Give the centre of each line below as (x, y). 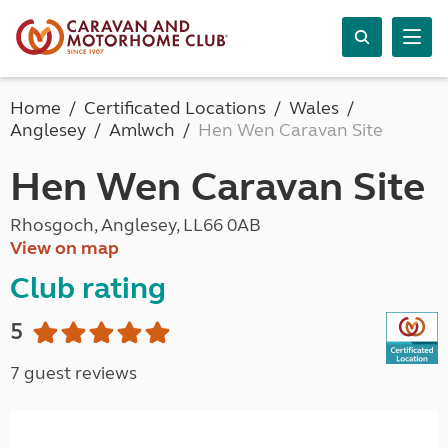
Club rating (88, 288)
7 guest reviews (73, 373)
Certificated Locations (175, 108)
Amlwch (142, 130)
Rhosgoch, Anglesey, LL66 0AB (135, 225)
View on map (64, 248)
